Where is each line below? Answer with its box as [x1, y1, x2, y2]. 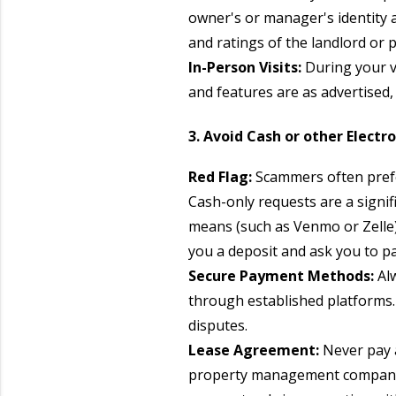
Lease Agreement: [187, 339, 323, 360]
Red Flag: [187, 166, 255, 187]
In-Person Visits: [187, 57, 301, 78]
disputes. [187, 315, 247, 335]
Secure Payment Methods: [187, 265, 377, 286]
